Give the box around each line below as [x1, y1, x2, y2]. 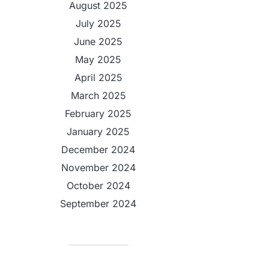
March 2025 [70, 89, 126, 101]
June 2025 [74, 35, 122, 47]
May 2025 [75, 53, 121, 65]
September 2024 [60, 198, 136, 210]
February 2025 [65, 107, 131, 119]
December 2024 [61, 144, 135, 156]
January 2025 [67, 125, 130, 138]
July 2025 [75, 17, 121, 29]
